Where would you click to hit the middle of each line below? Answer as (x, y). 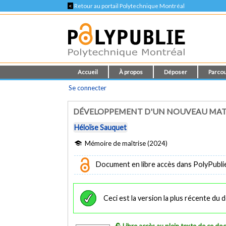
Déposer (176, 72)
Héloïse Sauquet (101, 128)
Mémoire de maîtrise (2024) (126, 143)
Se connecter (88, 88)
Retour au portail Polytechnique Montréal (129, 6)
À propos (131, 72)
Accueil (88, 72)
